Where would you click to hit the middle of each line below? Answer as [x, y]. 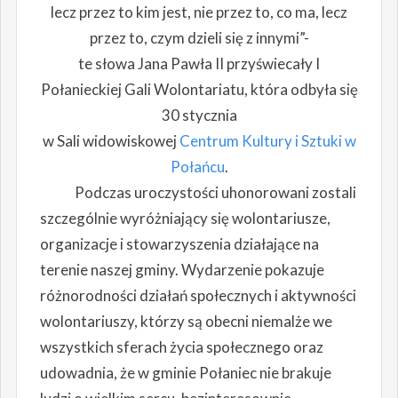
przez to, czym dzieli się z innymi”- [199, 38]
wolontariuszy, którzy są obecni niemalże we [186, 322]
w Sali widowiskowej [111, 141]
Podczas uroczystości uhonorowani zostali [198, 193]
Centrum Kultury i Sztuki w [267, 141]
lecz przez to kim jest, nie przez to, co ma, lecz [199, 12]
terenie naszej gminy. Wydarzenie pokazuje [182, 270]
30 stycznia [199, 115]
